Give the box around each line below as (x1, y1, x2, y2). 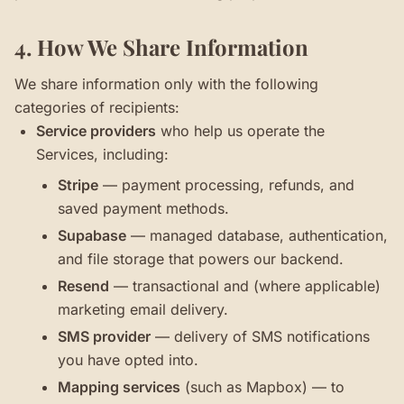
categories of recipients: (14, 98, 179, 116)
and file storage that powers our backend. (58, 250, 344, 268)
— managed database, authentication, (126, 226, 388, 244)
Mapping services (58, 378, 180, 396)
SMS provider (58, 327, 151, 345)
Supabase (58, 226, 126, 244)
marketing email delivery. (58, 300, 228, 318)
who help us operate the (156, 122, 325, 140)
